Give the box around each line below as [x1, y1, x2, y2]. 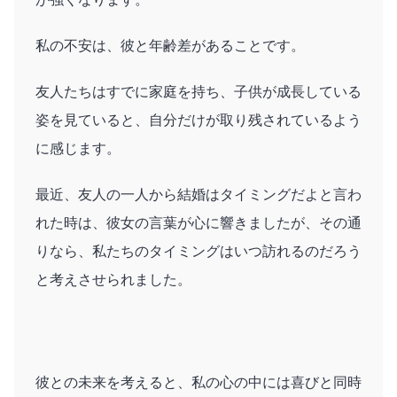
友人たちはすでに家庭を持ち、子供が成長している [35, 83, 362, 99]
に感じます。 [35, 140, 121, 156]
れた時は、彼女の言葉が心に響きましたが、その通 [35, 214, 362, 230]
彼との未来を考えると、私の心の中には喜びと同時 [35, 374, 362, 390]
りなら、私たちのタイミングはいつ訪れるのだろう [35, 243, 362, 259]
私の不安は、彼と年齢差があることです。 [35, 37, 305, 53]
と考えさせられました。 [35, 271, 191, 287]
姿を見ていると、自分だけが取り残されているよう [35, 112, 362, 128]
